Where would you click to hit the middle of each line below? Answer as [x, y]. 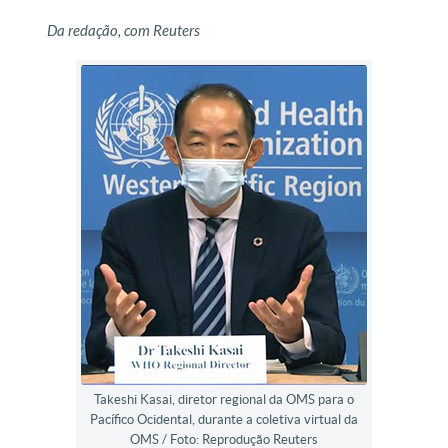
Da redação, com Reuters [124, 31]
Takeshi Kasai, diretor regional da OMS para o [224, 399]
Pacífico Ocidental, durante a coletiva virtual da [224, 419]
